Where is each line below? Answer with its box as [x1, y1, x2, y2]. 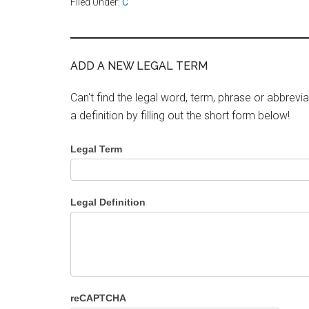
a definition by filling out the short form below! [70, 109, 290, 122]
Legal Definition [70, 197, 146, 208]
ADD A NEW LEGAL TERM [70, 59, 208, 72]
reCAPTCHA [70, 292, 126, 303]
